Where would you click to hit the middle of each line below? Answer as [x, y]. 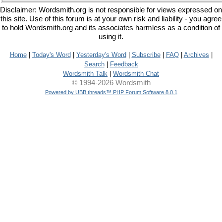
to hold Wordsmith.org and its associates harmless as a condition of [111, 28]
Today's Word [51, 55]
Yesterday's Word [101, 55]
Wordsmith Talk [85, 74]
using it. [111, 37]
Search [94, 64]
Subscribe [146, 55]
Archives [196, 55]
